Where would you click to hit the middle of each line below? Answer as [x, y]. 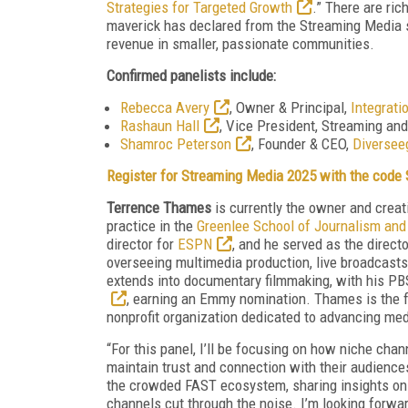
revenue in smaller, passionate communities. [240, 43]
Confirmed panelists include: [191, 75]
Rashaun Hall [160, 125]
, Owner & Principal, [290, 107]
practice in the [152, 225]
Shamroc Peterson [176, 143]
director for [142, 244]
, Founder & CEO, [302, 143]
